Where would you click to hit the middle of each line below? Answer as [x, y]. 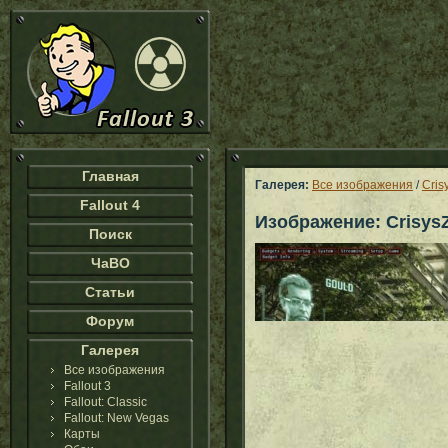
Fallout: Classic [105, 402]
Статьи [110, 292]
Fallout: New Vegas [116, 418]
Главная [110, 176]
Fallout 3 [87, 386]
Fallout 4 [110, 205]
